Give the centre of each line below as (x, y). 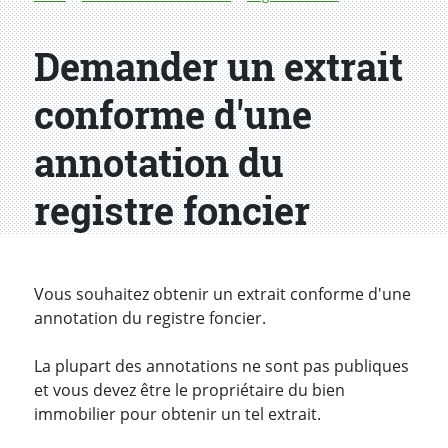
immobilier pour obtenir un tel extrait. (177, 414)
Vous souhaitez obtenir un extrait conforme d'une (222, 294)
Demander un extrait (218, 66)
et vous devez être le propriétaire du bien (189, 390)
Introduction (118, 298)
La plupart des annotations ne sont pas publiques (221, 366)
